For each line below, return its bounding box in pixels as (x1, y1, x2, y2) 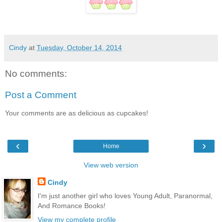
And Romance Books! (37, 202, 106, 210)
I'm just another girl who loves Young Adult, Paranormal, (37, 192, 213, 200)
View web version (84, 161, 138, 169)
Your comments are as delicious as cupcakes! (5, 109, 148, 117)
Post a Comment (5, 90, 76, 101)
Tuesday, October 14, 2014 (37, 43, 122, 52)
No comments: (5, 68, 67, 79)
